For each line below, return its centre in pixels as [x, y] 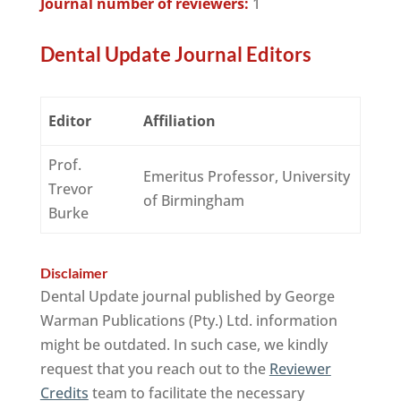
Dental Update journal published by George [187, 296]
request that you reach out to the [154, 369]
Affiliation [180, 121]
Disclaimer [74, 273]
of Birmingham [194, 200]
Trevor [70, 189]
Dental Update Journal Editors [175, 54]
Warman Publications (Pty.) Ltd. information [188, 320]
